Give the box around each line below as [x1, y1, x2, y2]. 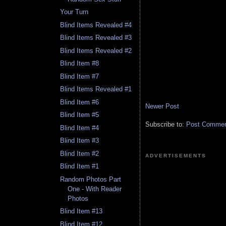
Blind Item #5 [60, 111, 99, 119]
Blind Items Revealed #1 [60, 85, 132, 93]
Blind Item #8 [60, 60, 99, 68]
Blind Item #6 [60, 98, 99, 106]
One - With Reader [68, 185, 122, 193]
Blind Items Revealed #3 [60, 34, 132, 42]
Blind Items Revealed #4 [60, 21, 132, 29]
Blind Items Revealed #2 [60, 46, 132, 54]
